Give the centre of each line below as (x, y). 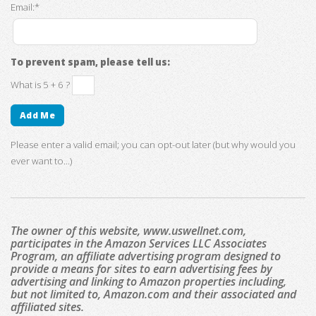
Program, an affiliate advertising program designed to (146, 256)
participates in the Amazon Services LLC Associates (139, 243)
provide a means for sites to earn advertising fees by (141, 268)
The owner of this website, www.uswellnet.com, (128, 230)
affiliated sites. (47, 306)
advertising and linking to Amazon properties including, (148, 281)
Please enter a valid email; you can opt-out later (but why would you (153, 145)
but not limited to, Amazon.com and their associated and (153, 294)
